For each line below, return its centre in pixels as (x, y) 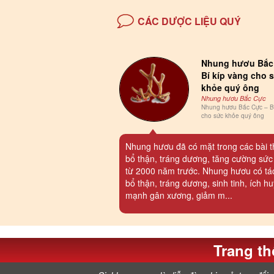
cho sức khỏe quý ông (233, 116)
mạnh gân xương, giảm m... (179, 195)
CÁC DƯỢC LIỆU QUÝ (189, 21)
